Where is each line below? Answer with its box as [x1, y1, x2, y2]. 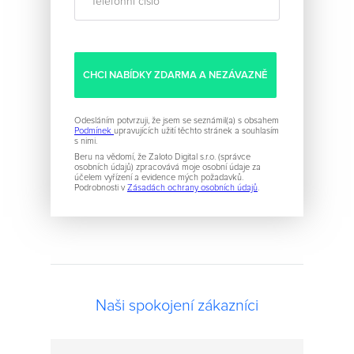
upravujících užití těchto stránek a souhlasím [114, 126, 279, 137]
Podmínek [74, 126, 114, 137]
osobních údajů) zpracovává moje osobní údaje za [74, 161, 261, 172]
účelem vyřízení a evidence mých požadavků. [74, 171, 243, 183]
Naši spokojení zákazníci [96, 296, 258, 315]
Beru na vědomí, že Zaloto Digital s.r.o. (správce [74, 151, 250, 162]
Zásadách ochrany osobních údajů [127, 182, 258, 193]
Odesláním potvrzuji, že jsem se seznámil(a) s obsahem [74, 115, 279, 126]
